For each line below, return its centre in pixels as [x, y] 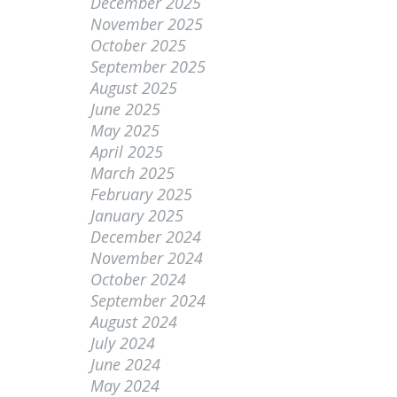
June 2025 [125, 109]
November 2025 [147, 24]
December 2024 [146, 237]
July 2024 [123, 343]
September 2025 [148, 66]
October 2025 [138, 45]
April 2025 [127, 152]
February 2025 [141, 194]
